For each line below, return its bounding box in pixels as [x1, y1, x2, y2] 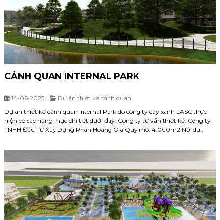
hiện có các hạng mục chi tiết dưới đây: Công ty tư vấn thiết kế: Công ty [4, 116, 211, 124]
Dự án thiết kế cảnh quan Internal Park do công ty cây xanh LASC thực [4, 108, 207, 115]
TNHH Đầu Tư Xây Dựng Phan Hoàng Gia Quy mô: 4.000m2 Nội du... [4, 125, 205, 133]
